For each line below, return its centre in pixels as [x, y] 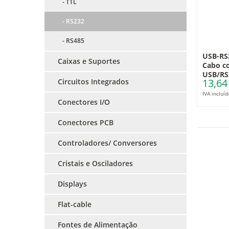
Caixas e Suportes [89, 61]
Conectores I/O [84, 102]
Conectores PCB [86, 122]
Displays [72, 184]
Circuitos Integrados [93, 82]
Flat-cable [75, 204]
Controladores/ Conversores [107, 143]
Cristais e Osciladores [95, 163]
